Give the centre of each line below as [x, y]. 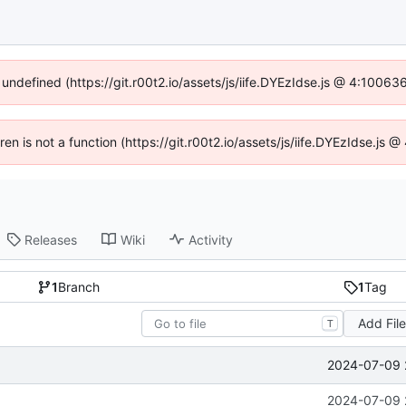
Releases [51, 239]
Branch [79, 287]
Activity [211, 239]
